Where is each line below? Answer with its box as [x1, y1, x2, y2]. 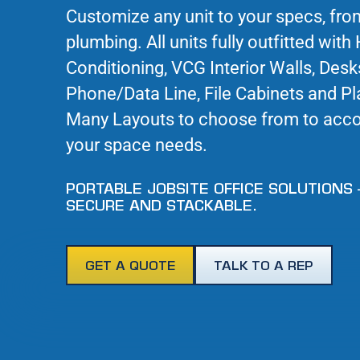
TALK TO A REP [214, 260, 313, 273]
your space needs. [66, 134, 207, 155]
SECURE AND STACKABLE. [66, 199, 257, 215]
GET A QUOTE [85, 260, 175, 273]
